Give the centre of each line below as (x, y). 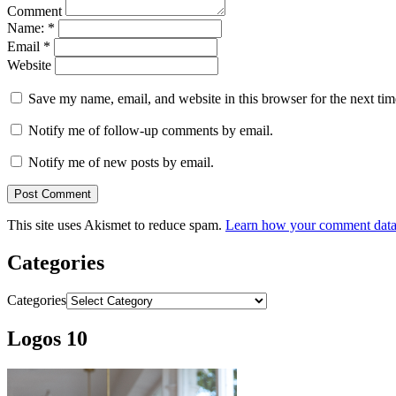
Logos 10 (47, 338)
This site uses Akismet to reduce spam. (116, 225)
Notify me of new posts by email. (121, 163)
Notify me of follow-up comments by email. (151, 131)
